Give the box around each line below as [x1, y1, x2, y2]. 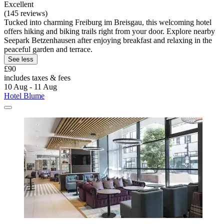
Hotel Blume [4, 91, 44, 100]
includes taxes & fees [4, 73, 70, 82]
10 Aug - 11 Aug [4, 82, 57, 91]
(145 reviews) [4, 8, 47, 17]
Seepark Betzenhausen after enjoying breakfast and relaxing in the [4, 35, 212, 44]
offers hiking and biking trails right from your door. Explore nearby [4, 26, 215, 35]
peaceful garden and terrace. [4, 44, 92, 53]
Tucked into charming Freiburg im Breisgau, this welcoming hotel [4, 17, 211, 26]
